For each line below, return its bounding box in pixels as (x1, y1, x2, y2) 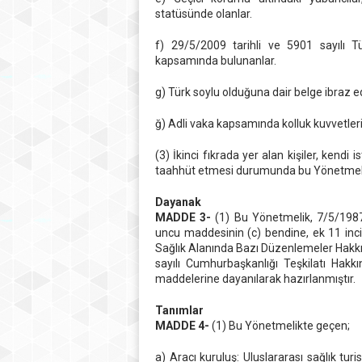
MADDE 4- (155, 319, 209, 332)
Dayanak (155, 196, 201, 208)
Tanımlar (155, 304, 204, 317)
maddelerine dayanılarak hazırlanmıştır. (155, 272, 356, 285)
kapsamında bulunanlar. (155, 54, 276, 67)
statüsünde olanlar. (155, 7, 252, 20)
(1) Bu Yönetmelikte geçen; (209, 319, 350, 332)
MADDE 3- (155, 211, 212, 224)
